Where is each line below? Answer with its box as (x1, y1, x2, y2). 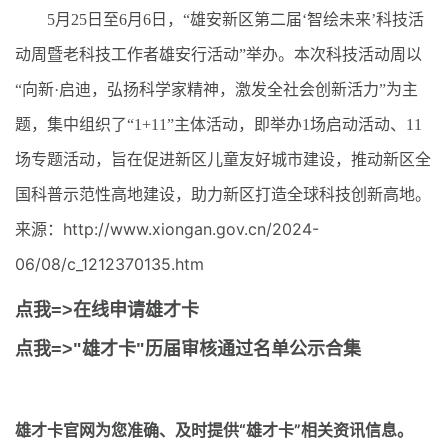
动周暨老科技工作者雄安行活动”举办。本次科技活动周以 (15, 45, 422, 63)
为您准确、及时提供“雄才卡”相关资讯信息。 (95, 419, 413, 440)
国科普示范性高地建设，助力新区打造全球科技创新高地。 (15, 185, 431, 203)
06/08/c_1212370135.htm (15, 253, 204, 274)
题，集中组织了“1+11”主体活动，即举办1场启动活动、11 (15, 115, 422, 133)
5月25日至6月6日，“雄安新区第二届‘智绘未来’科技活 (15, 10, 424, 28)
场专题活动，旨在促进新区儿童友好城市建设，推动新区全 (15, 150, 431, 168)
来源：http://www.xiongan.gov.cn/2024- (15, 218, 319, 239)
